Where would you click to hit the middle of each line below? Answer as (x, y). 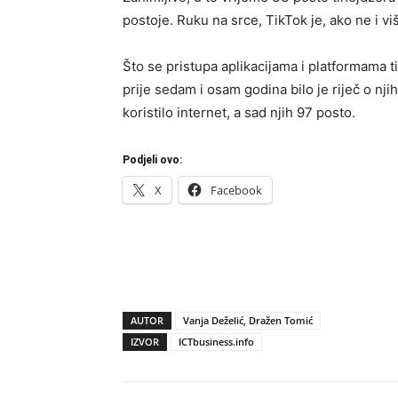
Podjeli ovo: (152, 160)
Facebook (236, 190)
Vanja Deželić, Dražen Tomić (248, 320)
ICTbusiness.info (216, 342)
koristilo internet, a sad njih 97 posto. (239, 112)
